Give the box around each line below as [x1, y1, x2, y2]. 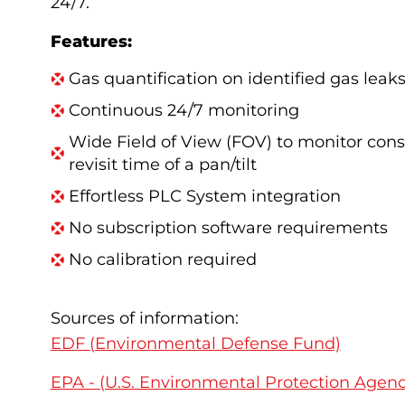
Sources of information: [50, 308, 239, 329]
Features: [50, 32, 132, 52]
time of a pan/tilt [121, 155, 257, 175]
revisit [68, 155, 122, 175]
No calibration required [68, 250, 261, 270]
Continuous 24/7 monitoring [68, 100, 299, 121]
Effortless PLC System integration [68, 186, 341, 207]
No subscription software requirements [68, 218, 388, 239]
